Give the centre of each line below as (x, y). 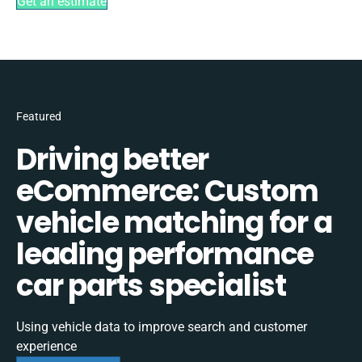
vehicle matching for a (174, 222)
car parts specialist (151, 285)
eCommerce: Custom (167, 191)
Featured (39, 116)
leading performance (165, 254)
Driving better (113, 159)
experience (46, 346)
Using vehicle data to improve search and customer (162, 326)
